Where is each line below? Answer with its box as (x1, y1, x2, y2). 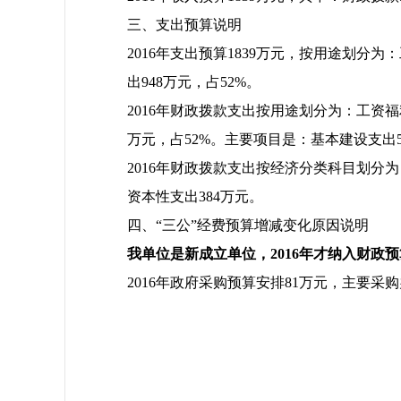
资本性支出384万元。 (127, 189, 263, 204)
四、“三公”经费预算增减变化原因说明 (127, 218, 369, 233)
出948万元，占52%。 (127, 74, 260, 90)
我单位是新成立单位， (127, 246, 270, 261)
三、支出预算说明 (127, 17, 242, 32)
